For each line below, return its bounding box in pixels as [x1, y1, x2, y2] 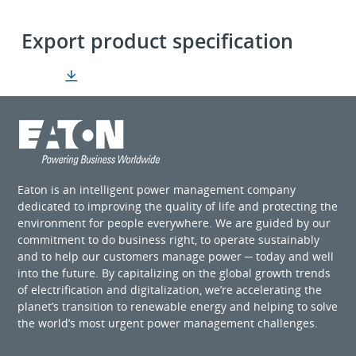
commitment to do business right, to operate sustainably [17, 232, 320, 247]
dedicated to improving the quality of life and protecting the [17, 199, 339, 214]
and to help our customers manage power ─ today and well [17, 249, 335, 264]
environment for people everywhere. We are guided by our [17, 215, 331, 230]
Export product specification [21, 26, 294, 54]
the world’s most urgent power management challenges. [17, 315, 319, 331]
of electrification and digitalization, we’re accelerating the [17, 282, 323, 297]
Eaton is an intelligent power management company [17, 182, 296, 197]
